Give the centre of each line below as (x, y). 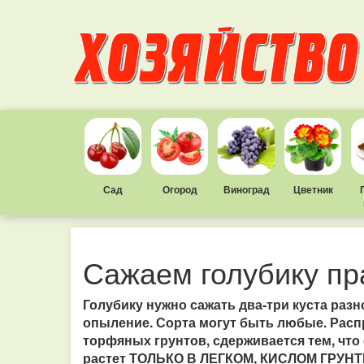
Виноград (246, 189)
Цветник (313, 189)
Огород (180, 189)
